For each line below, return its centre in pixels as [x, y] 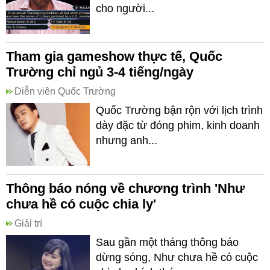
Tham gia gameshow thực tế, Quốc [114, 56]
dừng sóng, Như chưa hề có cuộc [177, 257]
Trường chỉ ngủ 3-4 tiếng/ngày [100, 72]
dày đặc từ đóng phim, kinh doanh [178, 125]
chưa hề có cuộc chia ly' [81, 204]
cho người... [125, 8]
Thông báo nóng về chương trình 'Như [125, 188]
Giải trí [28, 223]
